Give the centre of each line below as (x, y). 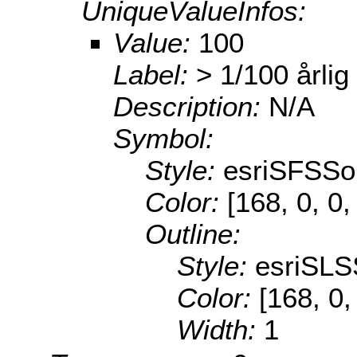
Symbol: (163, 139)
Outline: (193, 234)
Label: (155, 75)
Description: (191, 107)
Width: (220, 330)
